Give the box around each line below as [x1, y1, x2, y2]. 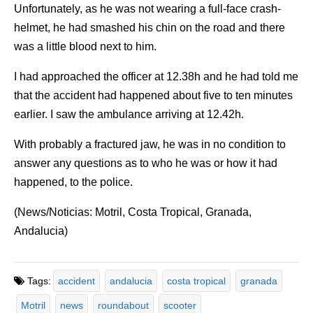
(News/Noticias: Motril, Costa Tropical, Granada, [14, 206, 252, 219]
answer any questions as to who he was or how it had [14, 157, 277, 170]
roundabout [98, 299, 149, 311]
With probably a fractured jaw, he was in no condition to [14, 138, 286, 151]
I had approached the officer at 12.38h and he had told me [14, 71, 298, 83]
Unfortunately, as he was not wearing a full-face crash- [14, 3, 281, 15]
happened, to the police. [14, 176, 133, 189]
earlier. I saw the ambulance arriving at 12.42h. [14, 108, 244, 121]
